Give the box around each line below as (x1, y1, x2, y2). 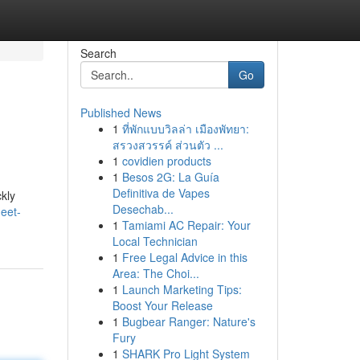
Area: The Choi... (112, 265, 199, 281)
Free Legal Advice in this (121, 249, 247, 265)
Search (80, 45, 117, 61)
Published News (80, 104, 162, 121)
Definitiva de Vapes (112, 185, 210, 201)
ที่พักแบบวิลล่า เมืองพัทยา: (121, 121, 249, 137)
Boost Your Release (112, 297, 213, 313)
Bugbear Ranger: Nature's (121, 313, 256, 329)
